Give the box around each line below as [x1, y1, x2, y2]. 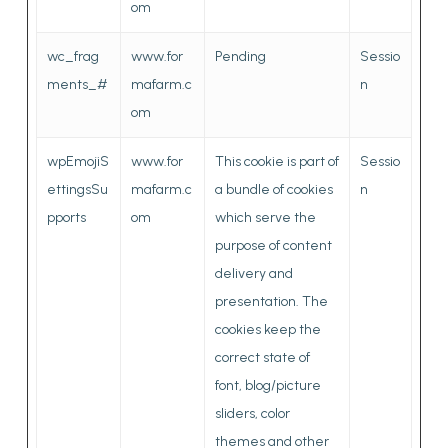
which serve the [214, 209, 316, 226]
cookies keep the [214, 321, 321, 338]
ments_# [46, 76, 108, 93]
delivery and [214, 265, 293, 282]
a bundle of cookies [214, 181, 333, 198]
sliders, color [214, 405, 290, 422]
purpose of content [214, 237, 332, 254]
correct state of [214, 349, 310, 366]
